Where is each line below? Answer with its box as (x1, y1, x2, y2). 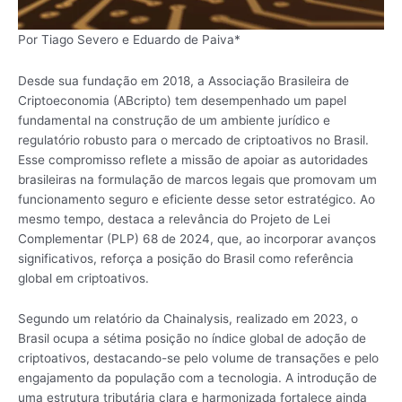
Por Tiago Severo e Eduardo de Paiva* (18, 31, 244, 47)
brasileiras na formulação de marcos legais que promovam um (18, 171, 377, 187)
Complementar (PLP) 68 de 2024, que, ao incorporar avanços (18, 231, 376, 246)
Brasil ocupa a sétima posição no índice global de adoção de (18, 331, 366, 346)
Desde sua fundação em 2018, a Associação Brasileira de (18, 73, 349, 88)
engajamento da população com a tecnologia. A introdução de (18, 371, 377, 386)
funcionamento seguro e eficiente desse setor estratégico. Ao (18, 191, 375, 206)
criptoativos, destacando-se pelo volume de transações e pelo (18, 351, 379, 366)
